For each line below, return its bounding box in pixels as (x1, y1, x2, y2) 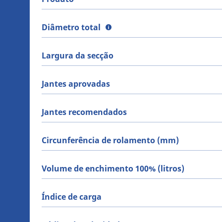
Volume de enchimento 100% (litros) (42, 163, 184, 174)
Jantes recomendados (42, 107, 127, 118)
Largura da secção (42, 50, 113, 61)
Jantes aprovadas (42, 78, 110, 90)
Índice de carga (42, 191, 102, 203)
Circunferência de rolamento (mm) (42, 135, 179, 146)
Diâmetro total (42, 22, 101, 33)
